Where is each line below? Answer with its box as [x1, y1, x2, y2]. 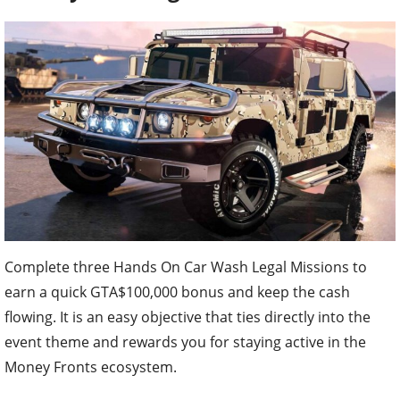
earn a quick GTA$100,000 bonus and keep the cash [4, 282, 350, 303]
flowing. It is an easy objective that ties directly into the [4, 307, 371, 328]
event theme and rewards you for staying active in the [4, 332, 366, 353]
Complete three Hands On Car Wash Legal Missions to [4, 257, 367, 278]
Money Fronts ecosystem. [4, 357, 177, 378]
